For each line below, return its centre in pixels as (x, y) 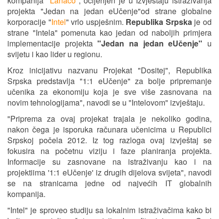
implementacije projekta (53, 43)
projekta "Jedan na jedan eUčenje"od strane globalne (109, 11)
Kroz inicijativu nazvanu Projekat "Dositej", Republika (109, 70)
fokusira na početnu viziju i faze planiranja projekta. (109, 151)
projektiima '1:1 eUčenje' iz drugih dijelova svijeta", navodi (109, 172)
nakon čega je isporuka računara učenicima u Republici (109, 129)
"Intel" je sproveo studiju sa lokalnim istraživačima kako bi (109, 210)
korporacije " (29, 22)
